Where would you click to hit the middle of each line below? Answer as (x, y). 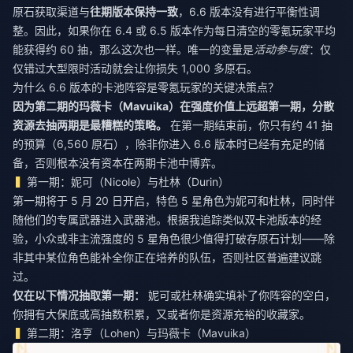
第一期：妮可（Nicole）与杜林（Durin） (128, 182)
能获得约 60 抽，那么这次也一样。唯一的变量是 (133, 49)
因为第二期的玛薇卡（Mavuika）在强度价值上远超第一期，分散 (173, 106)
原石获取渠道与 (51, 11)
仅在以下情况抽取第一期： (79, 295)
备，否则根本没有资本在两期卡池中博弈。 (117, 163)
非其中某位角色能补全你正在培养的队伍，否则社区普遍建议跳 (167, 257)
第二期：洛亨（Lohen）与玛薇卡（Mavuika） (142, 333)
